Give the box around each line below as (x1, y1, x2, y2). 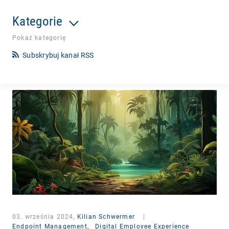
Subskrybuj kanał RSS (22, 51, 94, 59)
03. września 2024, (12, 213, 77, 220)
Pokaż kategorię (12, 34, 66, 41)
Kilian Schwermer (77, 213, 135, 220)
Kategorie (12, 13, 63, 29)
